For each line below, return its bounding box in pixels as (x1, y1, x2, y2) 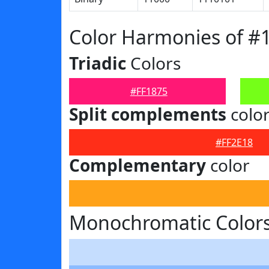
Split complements (69, 103, 226, 125)
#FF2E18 (216, 136, 253, 149)
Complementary (69, 154, 206, 177)
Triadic (69, 52, 126, 74)
